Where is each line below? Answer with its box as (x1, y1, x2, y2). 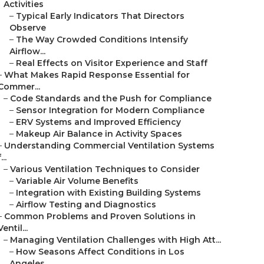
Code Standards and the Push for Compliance (10, 93, 212, 104)
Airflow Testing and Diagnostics (16, 199, 156, 210)
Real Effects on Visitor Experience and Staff (16, 58, 207, 68)
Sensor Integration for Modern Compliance (16, 105, 204, 115)
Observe (9, 22, 46, 33)
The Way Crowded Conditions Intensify (16, 34, 188, 45)
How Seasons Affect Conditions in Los (16, 246, 184, 257)
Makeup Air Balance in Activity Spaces (16, 128, 182, 139)
